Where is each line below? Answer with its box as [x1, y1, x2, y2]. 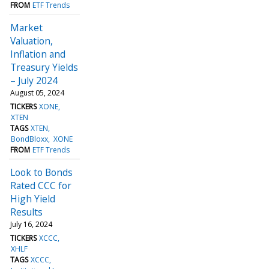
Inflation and [10, 47, 65, 61]
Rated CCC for [10, 178, 71, 192]
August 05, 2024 [10, 87, 64, 98]
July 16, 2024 [10, 219, 52, 229]
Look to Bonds [10, 165, 73, 179]
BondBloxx [11, 133, 49, 144]
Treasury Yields [10, 60, 78, 74]
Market [10, 20, 43, 34]
